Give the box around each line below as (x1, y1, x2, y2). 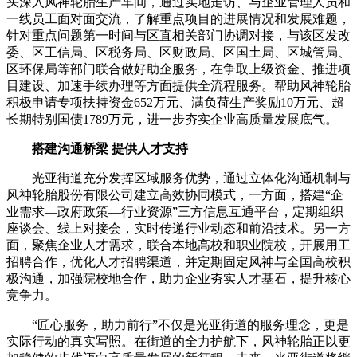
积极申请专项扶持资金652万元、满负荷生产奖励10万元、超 (6, 96, 344, 110)
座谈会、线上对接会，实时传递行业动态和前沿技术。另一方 (6, 222, 351, 236)
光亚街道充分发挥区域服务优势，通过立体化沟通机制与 (32, 171, 351, 186)
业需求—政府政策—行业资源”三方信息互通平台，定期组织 (6, 205, 343, 219)
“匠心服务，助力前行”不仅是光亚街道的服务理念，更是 (32, 318, 349, 332)
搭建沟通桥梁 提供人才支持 (32, 142, 188, 156)
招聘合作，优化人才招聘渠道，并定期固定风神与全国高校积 (6, 255, 351, 269)
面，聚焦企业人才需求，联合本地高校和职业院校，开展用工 (6, 238, 351, 253)
